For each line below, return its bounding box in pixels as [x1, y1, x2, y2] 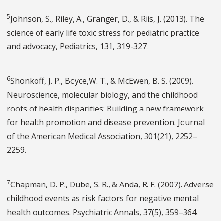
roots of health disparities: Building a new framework [7, 103, 204, 114]
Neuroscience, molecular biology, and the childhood [7, 89, 198, 101]
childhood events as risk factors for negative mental [7, 193, 199, 204]
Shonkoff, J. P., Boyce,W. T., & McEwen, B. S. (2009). [10, 75, 193, 87]
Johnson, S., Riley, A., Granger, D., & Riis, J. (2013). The [10, 13, 204, 25]
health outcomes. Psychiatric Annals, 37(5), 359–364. [7, 207, 198, 218]
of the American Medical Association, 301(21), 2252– [7, 131, 197, 142]
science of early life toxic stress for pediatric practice [7, 27, 199, 38]
